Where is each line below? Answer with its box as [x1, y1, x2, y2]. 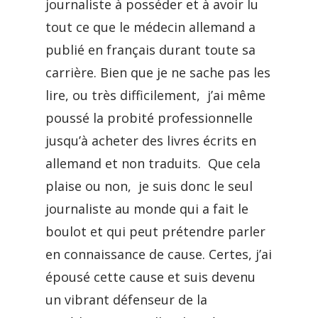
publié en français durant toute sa [45, 41, 256, 58]
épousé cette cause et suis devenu [45, 268, 256, 285]
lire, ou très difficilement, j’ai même [45, 87, 265, 104]
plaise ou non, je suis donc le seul [45, 177, 253, 194]
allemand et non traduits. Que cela [45, 155, 261, 172]
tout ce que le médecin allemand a [45, 18, 256, 35]
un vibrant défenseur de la [45, 291, 207, 308]
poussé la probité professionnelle [45, 109, 253, 126]
